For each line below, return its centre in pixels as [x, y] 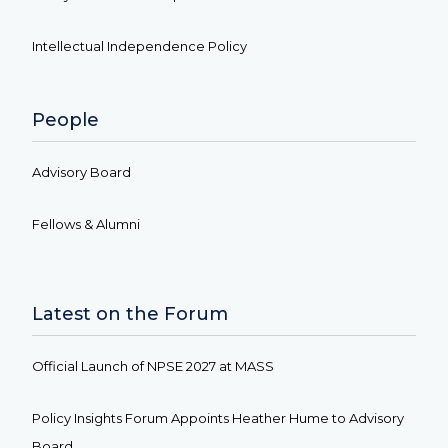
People [65, 119]
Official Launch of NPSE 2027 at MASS [153, 365]
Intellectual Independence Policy [139, 45]
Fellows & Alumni [86, 223]
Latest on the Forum [130, 313]
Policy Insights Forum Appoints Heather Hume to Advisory [218, 417]
